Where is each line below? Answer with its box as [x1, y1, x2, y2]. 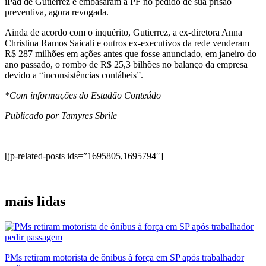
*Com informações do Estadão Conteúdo [5, 90, 161, 100]
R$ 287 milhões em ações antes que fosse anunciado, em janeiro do [5, 48, 256, 59]
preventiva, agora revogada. [5, 7, 109, 17]
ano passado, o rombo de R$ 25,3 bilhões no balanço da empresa [5, 59, 248, 69]
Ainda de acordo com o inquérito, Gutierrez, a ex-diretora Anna [5, 27, 242, 37]
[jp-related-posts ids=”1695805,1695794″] [5, 150, 163, 161]
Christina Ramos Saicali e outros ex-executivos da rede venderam [5, 37, 249, 48]
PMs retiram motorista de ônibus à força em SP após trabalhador [5, 252, 244, 262]
